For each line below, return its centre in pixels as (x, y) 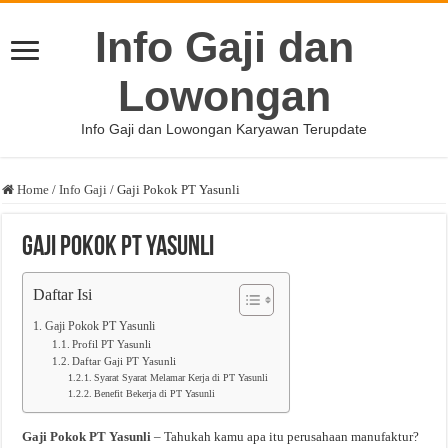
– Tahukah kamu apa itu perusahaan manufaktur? (285, 436)
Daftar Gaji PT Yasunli (123, 361)
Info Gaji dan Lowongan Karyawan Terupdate (224, 129)
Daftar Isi (63, 295)
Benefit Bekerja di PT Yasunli (155, 394)
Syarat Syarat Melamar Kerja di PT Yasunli (181, 378)
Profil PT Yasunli (111, 344)
